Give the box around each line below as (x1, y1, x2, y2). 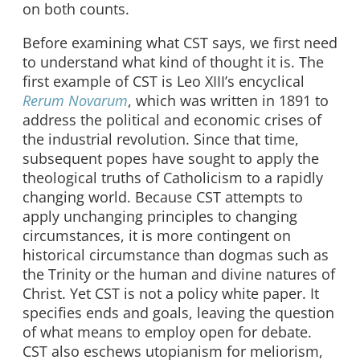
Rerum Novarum (22, 90, 128, 110)
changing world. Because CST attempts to (22, 186, 303, 207)
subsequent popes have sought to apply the (22, 148, 319, 168)
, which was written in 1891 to (128, 90, 329, 110)
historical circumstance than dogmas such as (22, 244, 329, 264)
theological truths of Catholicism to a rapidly (22, 167, 323, 187)
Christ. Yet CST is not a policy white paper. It (22, 283, 319, 303)
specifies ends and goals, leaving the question (22, 302, 334, 322)
